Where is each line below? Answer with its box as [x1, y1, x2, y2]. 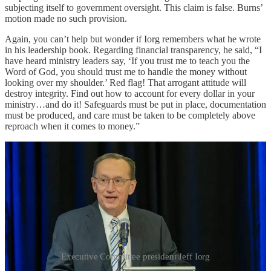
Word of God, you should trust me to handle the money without [5, 67, 247, 77]
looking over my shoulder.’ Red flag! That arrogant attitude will [5, 77, 246, 88]
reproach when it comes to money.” [5, 121, 140, 132]
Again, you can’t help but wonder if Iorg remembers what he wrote [5, 34, 261, 45]
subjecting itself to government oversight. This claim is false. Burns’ [5, 2, 263, 13]
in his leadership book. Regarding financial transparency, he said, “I [5, 45, 262, 56]
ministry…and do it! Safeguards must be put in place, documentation [5, 99, 266, 110]
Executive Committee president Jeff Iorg [60, 251, 211, 261]
